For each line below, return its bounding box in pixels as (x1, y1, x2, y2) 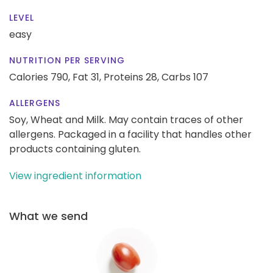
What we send (9, 208, 88, 224)
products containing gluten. (9, 141, 141, 156)
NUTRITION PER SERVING (9, 54, 125, 66)
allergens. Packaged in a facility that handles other (9, 127, 252, 141)
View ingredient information (9, 168, 141, 183)
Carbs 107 (161, 69, 208, 84)
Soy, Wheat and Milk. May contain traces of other (9, 112, 243, 127)
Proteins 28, (104, 69, 159, 84)
